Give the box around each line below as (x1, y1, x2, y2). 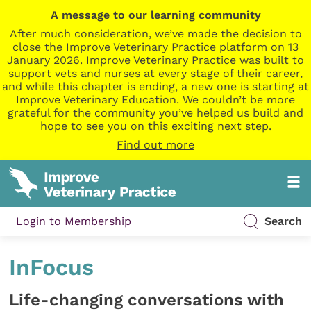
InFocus (9, 254, 94, 281)
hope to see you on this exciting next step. (40, 119, 271, 133)
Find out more (117, 138, 194, 151)
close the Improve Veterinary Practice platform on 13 (12, 40, 299, 53)
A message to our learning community (50, 8, 261, 22)
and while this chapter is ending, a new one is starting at (2, 80, 309, 93)
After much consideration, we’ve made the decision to (9, 27, 302, 40)
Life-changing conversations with (9, 289, 285, 310)
